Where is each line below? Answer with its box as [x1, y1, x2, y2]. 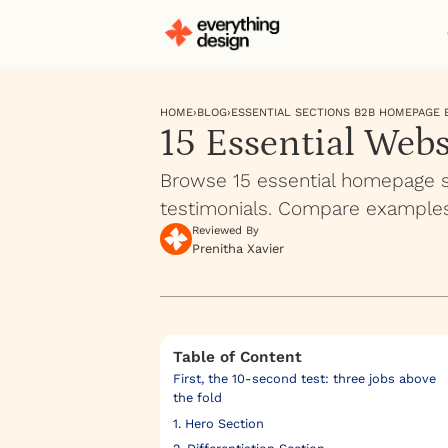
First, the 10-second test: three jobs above [172, 371, 436, 387]
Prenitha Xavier [192, 241, 284, 257]
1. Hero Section [172, 415, 264, 431]
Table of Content [172, 348, 302, 367]
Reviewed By [192, 224, 259, 238]
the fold [172, 390, 222, 406]
